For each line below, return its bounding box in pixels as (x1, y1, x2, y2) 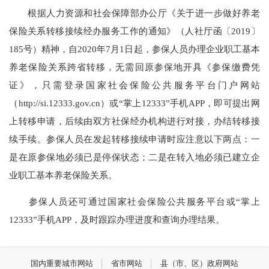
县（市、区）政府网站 (160, 258, 239, 268)
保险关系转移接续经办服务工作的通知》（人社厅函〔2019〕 (9, 25, 260, 36)
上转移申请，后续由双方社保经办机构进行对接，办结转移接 (9, 115, 260, 126)
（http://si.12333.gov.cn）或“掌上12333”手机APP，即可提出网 (9, 97, 260, 108)
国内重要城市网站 (30, 258, 93, 268)
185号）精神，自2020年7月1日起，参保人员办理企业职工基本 (9, 43, 260, 54)
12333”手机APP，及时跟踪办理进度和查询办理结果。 (9, 214, 225, 225)
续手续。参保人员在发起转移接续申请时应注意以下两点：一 (9, 133, 260, 144)
